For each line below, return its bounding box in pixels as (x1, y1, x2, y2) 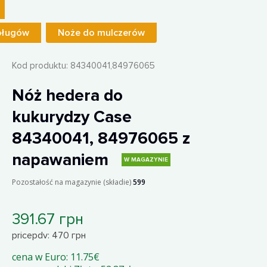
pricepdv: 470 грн (11, 229, 86, 241)
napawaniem (11, 150, 113, 170)
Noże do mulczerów (57, 27, 145, 39)
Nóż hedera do (11, 85, 123, 105)
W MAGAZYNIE (123, 156, 168, 163)
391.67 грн (11, 210, 83, 229)
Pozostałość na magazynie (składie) (11, 177, 131, 187)
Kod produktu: (11, 60, 68, 71)
